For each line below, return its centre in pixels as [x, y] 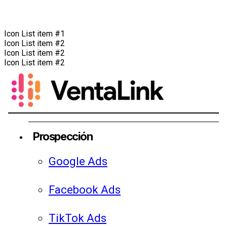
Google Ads [78, 162]
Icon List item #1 [34, 34]
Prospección [63, 137]
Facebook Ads [85, 190]
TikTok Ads [78, 218]
